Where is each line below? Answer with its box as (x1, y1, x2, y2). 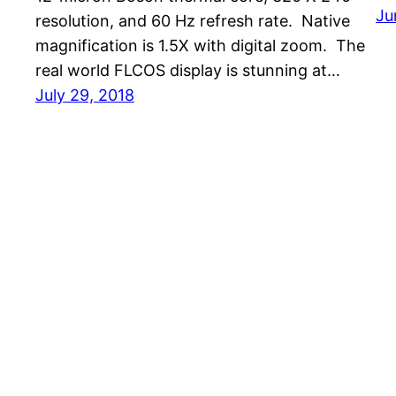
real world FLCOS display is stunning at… (35, 61, 340, 80)
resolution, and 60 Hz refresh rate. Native (35, 11, 350, 31)
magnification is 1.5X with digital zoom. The (35, 36, 365, 56)
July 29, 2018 (35, 86, 134, 105)
